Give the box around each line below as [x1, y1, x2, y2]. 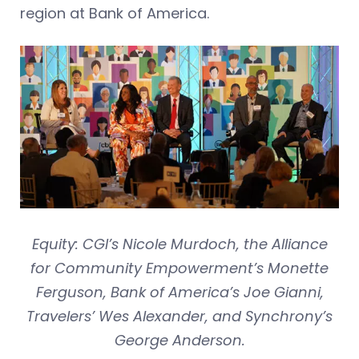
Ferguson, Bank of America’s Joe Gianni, [35, 281, 324, 302]
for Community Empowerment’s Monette [30, 257, 329, 278]
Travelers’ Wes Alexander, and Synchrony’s [26, 305, 333, 326]
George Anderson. [114, 329, 245, 350]
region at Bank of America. [20, 2, 213, 23]
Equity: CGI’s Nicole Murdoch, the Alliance [31, 233, 328, 254]
